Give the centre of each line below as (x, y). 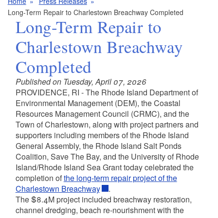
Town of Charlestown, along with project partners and (107, 124)
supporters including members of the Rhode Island (102, 135)
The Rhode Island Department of (142, 92)
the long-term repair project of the (120, 178)
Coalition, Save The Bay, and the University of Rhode (107, 156)
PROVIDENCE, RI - (50, 92)
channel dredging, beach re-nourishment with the (100, 210)
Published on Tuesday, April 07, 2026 (81, 81)
